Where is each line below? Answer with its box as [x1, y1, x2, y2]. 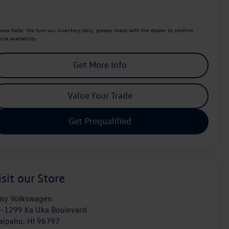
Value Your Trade [67, 90, 132, 101]
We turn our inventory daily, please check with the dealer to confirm [25, 26, 194, 34]
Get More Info [73, 59, 127, 71]
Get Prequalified [68, 116, 131, 127]
